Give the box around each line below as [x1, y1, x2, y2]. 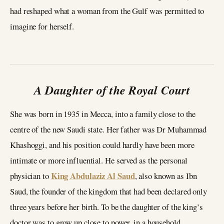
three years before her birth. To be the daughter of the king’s [10, 201, 203, 213]
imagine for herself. [10, 20, 74, 32]
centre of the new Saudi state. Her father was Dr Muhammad [10, 123, 207, 135]
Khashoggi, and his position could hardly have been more [10, 139, 194, 151]
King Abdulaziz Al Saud [50, 169, 135, 182]
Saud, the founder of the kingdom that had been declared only [10, 185, 207, 197]
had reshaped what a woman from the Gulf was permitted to [10, 5, 204, 17]
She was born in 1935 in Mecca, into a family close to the [10, 108, 196, 120]
